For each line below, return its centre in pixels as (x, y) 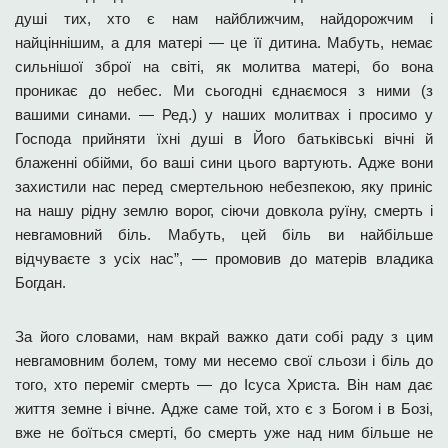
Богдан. (40, 282)
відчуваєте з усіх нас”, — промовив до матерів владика (224, 258)
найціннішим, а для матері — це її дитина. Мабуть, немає (224, 42)
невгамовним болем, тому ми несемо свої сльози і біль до (224, 360)
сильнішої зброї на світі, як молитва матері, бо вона (224, 66)
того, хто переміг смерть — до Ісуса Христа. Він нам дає (224, 384)
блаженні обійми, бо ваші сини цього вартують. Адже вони (224, 162)
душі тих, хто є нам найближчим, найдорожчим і (224, 18)
